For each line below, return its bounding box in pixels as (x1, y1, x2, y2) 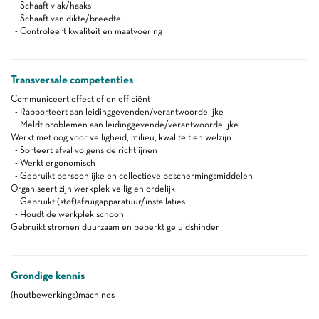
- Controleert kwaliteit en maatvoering (11, 26, 162, 36)
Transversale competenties (11, 73, 133, 86)
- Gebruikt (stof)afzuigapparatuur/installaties (11, 196, 185, 206)
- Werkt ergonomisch (11, 157, 95, 168)
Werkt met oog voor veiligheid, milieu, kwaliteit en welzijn (11, 132, 231, 142)
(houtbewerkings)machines (11, 289, 115, 300)
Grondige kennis (11, 269, 85, 282)
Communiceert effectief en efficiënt (11, 93, 150, 104)
